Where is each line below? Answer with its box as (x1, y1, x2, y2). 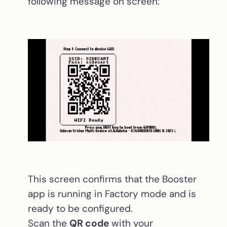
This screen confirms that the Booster (28, 172, 197, 185)
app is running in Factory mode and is (28, 187, 196, 200)
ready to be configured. (28, 202, 133, 215)
